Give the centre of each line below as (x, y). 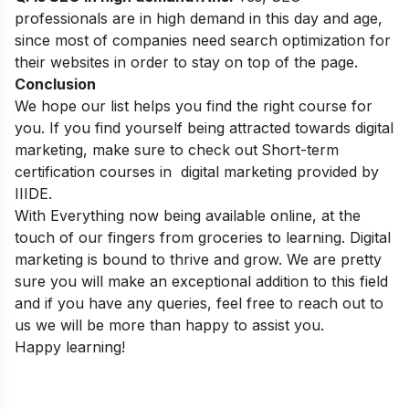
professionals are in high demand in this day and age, (199, 18)
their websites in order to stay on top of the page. (186, 62)
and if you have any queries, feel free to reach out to (199, 303)
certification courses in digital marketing (153, 172)
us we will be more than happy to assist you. (169, 325)
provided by (336, 172)
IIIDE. (38, 194)
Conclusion (55, 84)
